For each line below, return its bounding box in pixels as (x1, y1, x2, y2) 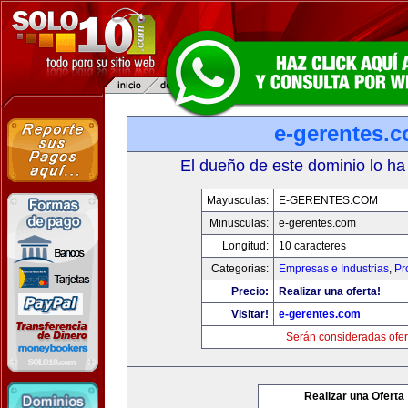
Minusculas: (209, 217, 269, 229)
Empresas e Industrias (278, 262, 389, 275)
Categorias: (210, 262, 269, 275)
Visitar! (230, 308, 269, 321)
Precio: (230, 285, 269, 298)
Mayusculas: (206, 194, 269, 207)
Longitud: (221, 240, 269, 252)
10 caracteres (278, 240, 346, 252)
